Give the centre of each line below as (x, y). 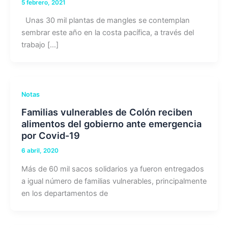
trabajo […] (40, 45)
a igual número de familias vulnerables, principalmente (114, 181)
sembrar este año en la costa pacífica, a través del (107, 32)
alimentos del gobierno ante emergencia (111, 123)
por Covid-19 (50, 135)
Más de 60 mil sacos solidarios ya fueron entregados (112, 169)
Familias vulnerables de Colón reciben (107, 112)
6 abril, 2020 (40, 151)
